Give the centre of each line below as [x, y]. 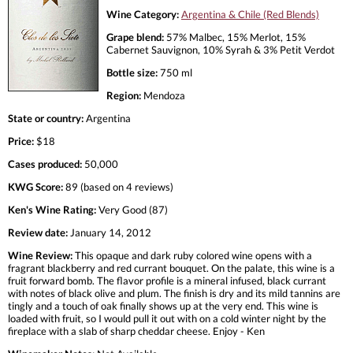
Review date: [38, 232]
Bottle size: [132, 72]
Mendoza [163, 95]
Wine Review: [40, 255]
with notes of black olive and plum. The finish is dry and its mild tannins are [174, 293]
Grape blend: [135, 37]
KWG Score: [35, 186]
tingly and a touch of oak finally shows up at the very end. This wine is [163, 305]
